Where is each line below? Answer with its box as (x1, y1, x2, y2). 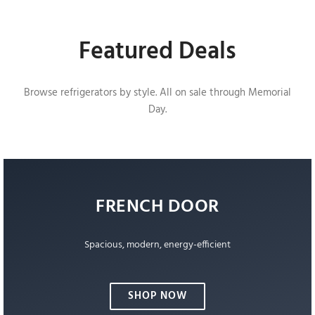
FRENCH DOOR (96, 193, 219, 221)
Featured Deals (79, 33, 236, 72)
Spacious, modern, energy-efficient (84, 237, 231, 253)
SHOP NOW (128, 288, 187, 304)
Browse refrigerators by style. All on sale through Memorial (24, 84, 291, 101)
